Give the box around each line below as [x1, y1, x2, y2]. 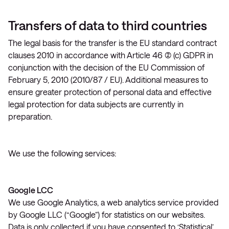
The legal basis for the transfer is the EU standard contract [8, 38, 217, 48]
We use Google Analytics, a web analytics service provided [8, 197, 219, 207]
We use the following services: [8, 148, 116, 158]
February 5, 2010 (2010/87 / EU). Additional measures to [8, 75, 208, 84]
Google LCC [8, 185, 53, 195]
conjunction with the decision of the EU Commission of [8, 62, 204, 72]
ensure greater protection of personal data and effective [8, 87, 212, 97]
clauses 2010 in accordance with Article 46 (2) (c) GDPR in [8, 50, 213, 60]
